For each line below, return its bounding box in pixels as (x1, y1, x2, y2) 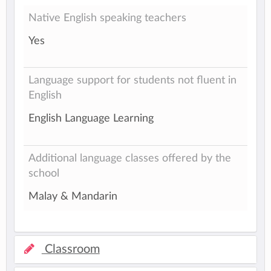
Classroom (41, 243, 100, 255)
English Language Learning (28, 113, 154, 124)
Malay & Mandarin (28, 191, 117, 202)
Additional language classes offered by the (28, 152, 231, 163)
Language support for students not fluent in (28, 74, 237, 85)
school (28, 168, 59, 178)
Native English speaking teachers (28, 12, 186, 23)
